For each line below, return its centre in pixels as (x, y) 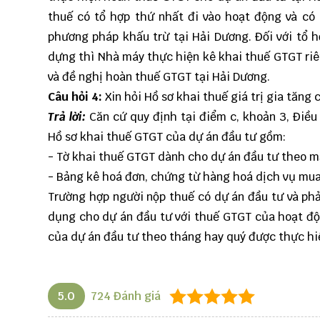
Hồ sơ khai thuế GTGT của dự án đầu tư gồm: (167, 137)
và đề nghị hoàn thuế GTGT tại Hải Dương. (159, 77)
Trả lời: (69, 117)
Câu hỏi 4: (75, 97)
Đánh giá (136, 296)
